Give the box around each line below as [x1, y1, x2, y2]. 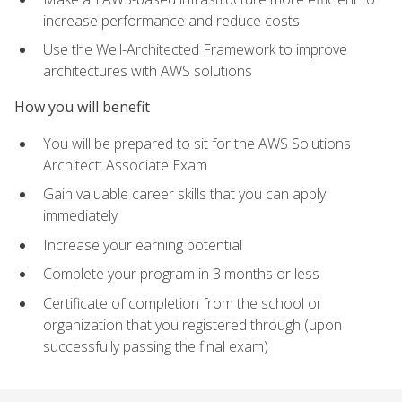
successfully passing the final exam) [43, 336, 268, 357]
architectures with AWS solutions [43, 61, 252, 82]
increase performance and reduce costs [43, 10, 300, 31]
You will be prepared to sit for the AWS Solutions [43, 133, 351, 153]
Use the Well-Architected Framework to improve [43, 39, 347, 60]
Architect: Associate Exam [43, 154, 207, 175]
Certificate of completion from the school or [43, 293, 322, 314]
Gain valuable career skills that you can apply [43, 184, 326, 205]
